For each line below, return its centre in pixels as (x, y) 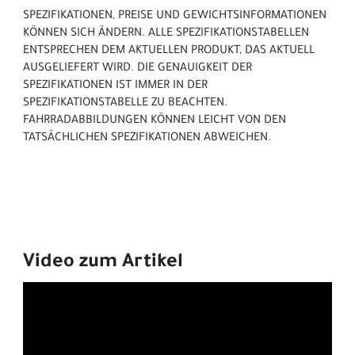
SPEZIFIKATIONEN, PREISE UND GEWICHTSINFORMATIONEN (175, 17)
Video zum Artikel (103, 263)
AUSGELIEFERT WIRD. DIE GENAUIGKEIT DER (137, 69)
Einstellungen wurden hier (169, 326)
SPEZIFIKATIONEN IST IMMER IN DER (115, 87)
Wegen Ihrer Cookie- (157, 300)
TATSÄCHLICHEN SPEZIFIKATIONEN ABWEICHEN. (147, 139)
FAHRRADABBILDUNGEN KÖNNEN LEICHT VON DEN (155, 122)
